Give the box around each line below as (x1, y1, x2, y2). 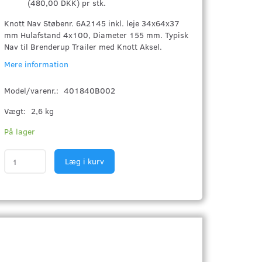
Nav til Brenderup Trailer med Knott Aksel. (4, 41, 163, 52)
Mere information (4, 58, 69, 70)
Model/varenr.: (4, 85, 61, 96)
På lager (4, 126, 36, 137)
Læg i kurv (65, 156, 105, 167)
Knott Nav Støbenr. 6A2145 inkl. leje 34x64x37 (4, 18, 180, 29)
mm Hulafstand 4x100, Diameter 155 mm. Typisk (4, 29, 189, 40)
